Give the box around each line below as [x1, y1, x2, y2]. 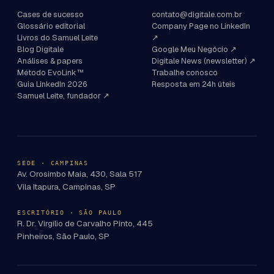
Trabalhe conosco [152, 67, 218, 78]
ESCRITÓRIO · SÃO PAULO [17, 209, 122, 216]
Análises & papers [17, 55, 83, 66]
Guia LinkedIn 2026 [17, 78, 87, 89]
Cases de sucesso [17, 9, 84, 20]
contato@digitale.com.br [152, 9, 242, 20]
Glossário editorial [17, 20, 85, 31]
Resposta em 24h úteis [152, 78, 235, 89]
